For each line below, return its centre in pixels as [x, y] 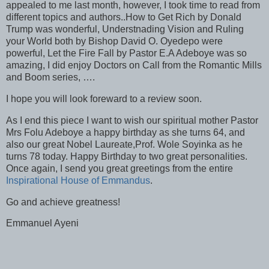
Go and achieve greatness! [63, 202]
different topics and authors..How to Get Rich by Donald [124, 17]
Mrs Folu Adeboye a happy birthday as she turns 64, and [125, 132]
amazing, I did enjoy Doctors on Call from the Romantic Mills [134, 65]
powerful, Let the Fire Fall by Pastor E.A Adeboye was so [126, 53]
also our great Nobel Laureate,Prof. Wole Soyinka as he [124, 144]
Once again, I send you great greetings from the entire [119, 168]
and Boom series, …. [50, 77]
